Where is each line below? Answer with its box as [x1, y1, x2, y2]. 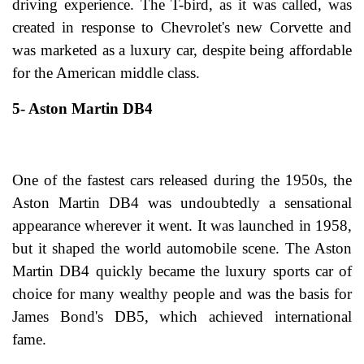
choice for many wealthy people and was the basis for [12, 285, 352, 303]
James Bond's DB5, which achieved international [12, 308, 352, 326]
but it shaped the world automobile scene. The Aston [12, 240, 352, 258]
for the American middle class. [12, 64, 200, 82]
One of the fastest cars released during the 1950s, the [12, 171, 352, 189]
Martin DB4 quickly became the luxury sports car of [12, 262, 352, 280]
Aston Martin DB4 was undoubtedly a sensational [12, 194, 352, 212]
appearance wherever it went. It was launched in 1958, [12, 217, 352, 235]
